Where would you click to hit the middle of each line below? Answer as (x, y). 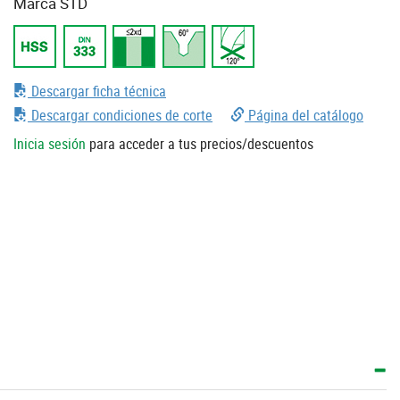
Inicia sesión (50, 143)
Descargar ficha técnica (97, 91)
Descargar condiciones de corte (120, 115)
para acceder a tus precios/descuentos (200, 143)
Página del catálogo (304, 115)
